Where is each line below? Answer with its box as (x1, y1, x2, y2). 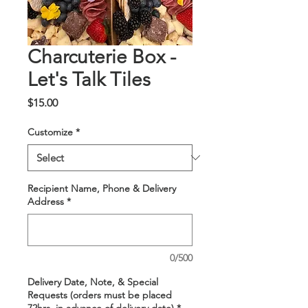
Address (27, 195, 64, 208)
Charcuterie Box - (27, 45, 176, 68)
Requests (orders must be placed (27, 288, 172, 301)
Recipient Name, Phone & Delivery (27, 181, 176, 195)
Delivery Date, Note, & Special (27, 275, 158, 288)
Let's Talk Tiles (27, 67, 151, 91)
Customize (27, 125, 73, 138)
